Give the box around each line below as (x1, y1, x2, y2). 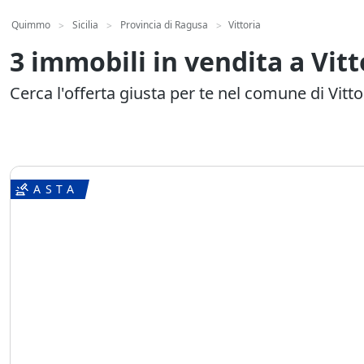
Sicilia (72, 18, 98, 32)
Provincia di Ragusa (120, 18, 208, 32)
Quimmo (11, 18, 50, 32)
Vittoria (228, 18, 261, 32)
